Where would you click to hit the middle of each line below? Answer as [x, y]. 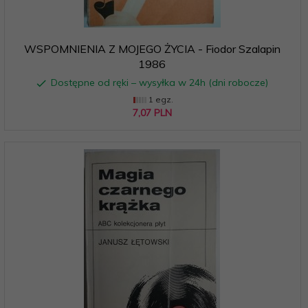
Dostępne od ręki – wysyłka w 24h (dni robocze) [159, 82]
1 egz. [159, 99]
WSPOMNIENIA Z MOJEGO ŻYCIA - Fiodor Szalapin [152, 48]
